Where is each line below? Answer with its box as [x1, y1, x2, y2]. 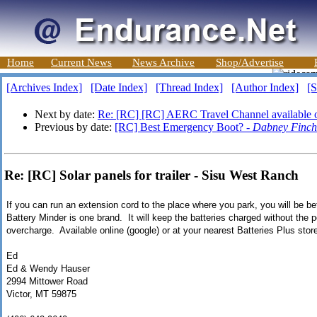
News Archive [132, 57, 195, 68]
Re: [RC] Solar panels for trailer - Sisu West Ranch [4, 167, 299, 183]
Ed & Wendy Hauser [6, 263, 90, 275]
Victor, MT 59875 [6, 289, 76, 300]
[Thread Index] [156, 81, 223, 93]
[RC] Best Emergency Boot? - [115, 121, 253, 133]
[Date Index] [91, 81, 147, 93]
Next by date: [35, 108, 98, 120]
